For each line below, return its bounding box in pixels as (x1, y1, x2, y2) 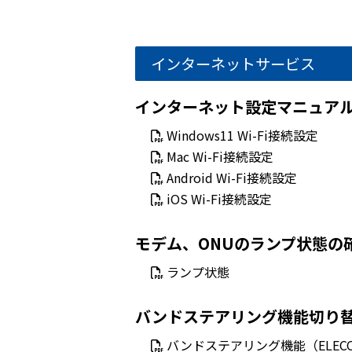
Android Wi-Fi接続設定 (167, 168, 297, 187)
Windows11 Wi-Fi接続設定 (167, 126, 318, 145)
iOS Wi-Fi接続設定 (167, 189, 272, 208)
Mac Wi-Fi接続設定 (167, 147, 273, 166)
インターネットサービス (151, 53, 315, 75)
